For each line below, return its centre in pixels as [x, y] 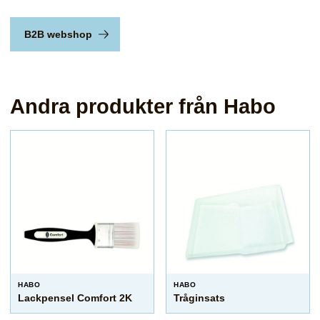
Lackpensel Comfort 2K [75, 298]
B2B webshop [58, 34]
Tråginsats [199, 298]
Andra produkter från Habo [143, 106]
